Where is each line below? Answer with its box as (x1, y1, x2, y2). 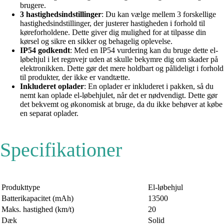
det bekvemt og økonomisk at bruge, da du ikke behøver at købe (20, 99, 222, 108)
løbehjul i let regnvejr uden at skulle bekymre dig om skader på (20, 54, 218, 63)
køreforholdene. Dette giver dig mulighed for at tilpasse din (20, 27, 206, 36)
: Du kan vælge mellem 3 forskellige (101, 9, 216, 18)
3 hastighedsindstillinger (20, 9, 101, 18)
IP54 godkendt (20, 45, 70, 54)
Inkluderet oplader (20, 81, 84, 90)
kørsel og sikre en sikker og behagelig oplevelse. (20, 36, 172, 45)
